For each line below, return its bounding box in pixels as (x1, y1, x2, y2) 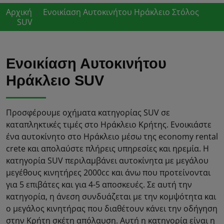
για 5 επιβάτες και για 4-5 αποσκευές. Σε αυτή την (6, 179, 192, 190)
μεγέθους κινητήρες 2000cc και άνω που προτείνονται (6, 167, 210, 178)
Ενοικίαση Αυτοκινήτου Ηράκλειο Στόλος (43, 6, 199, 18)
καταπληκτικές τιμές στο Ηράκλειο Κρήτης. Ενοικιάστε (6, 119, 211, 130)
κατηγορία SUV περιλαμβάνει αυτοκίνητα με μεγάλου (6, 155, 208, 166)
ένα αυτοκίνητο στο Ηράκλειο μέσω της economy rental (6, 131, 218, 142)
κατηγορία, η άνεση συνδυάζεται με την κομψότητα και (6, 191, 216, 202)
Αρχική (6, 6, 32, 18)
